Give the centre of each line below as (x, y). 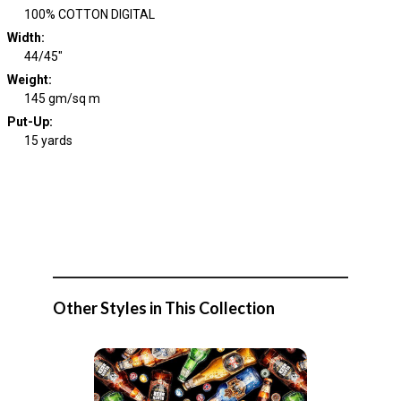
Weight (27, 80)
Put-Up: (30, 122)
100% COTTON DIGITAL (90, 14)
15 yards (48, 141)
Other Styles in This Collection (164, 308)
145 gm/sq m (62, 98)
